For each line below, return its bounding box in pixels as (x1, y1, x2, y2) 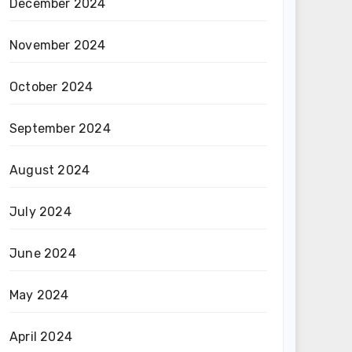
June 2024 (9, 246, 76, 261)
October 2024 (9, 79, 93, 94)
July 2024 (9, 204, 71, 219)
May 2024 (9, 288, 69, 302)
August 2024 (9, 163, 90, 178)
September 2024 (9, 121, 111, 136)
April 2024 (9, 329, 72, 344)
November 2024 (9, 38, 106, 53)
